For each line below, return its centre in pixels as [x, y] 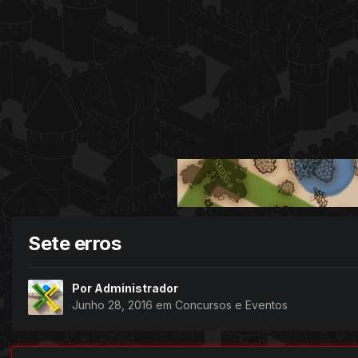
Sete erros [75, 243]
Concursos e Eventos [231, 305]
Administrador [136, 288]
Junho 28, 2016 [114, 305]
